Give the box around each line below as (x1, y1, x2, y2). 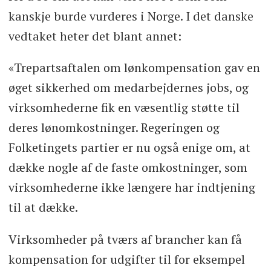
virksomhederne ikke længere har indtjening (8, 179, 255, 196)
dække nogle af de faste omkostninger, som (8, 159, 247, 176)
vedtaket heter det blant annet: (8, 27, 181, 44)
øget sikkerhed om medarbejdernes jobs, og (8, 79, 249, 96)
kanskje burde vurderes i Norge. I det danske (8, 7, 253, 24)
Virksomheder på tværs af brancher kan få (8, 231, 242, 248)
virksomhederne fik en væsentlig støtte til (8, 99, 240, 116)
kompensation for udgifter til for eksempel (8, 251, 245, 268)
